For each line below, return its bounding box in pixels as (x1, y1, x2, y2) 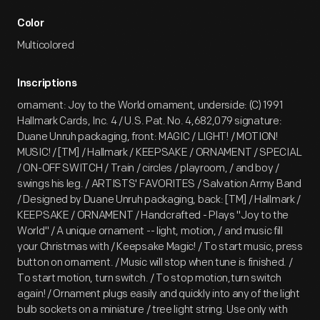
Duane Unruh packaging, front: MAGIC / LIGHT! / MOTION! (17, 130, 278, 144)
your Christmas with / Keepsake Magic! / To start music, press (17, 240, 303, 254)
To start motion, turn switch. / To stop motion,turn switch (17, 271, 281, 285)
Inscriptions (17, 79, 77, 89)
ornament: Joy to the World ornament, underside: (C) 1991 (17, 99, 283, 112)
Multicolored (17, 39, 74, 52)
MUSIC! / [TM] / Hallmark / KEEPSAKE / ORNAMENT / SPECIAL (17, 146, 302, 159)
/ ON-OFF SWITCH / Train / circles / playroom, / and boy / (17, 161, 279, 175)
